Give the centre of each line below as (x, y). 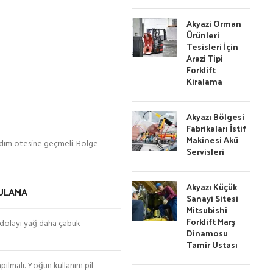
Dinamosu (207, 233)
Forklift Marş (211, 222)
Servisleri (206, 151)
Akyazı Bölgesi (216, 117)
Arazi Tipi (205, 58)
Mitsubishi (207, 210)
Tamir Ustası (212, 245)
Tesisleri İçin (213, 47)
